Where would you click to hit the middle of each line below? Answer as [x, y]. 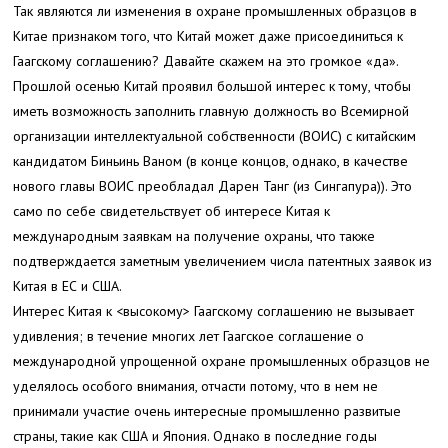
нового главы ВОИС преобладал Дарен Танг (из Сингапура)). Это [213, 185]
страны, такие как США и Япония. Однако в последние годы [195, 435]
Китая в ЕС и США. [68, 285]
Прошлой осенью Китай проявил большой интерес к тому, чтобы [212, 85]
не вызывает [374, 310]
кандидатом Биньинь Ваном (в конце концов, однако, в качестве [211, 160]
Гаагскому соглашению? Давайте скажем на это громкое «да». [206, 60]
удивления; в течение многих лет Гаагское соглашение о [189, 335]
